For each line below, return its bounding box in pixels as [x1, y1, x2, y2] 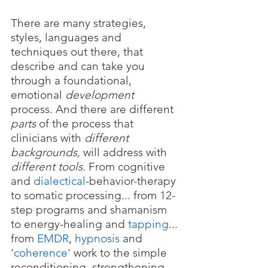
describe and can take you [11, 59, 148, 73]
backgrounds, [11, 145, 83, 159]
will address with [83, 145, 170, 159]
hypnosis [75, 232, 120, 245]
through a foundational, [11, 74, 135, 87]
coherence [14, 246, 68, 260]
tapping [128, 217, 169, 231]
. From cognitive [83, 160, 168, 173]
